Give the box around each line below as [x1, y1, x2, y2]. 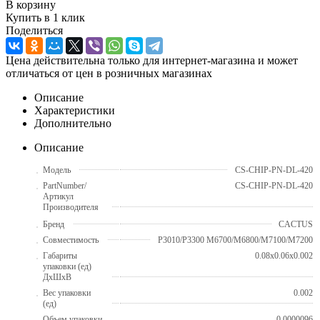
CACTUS [279, 219, 313, 229]
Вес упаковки [43, 287, 91, 298]
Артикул [43, 191, 74, 201]
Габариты [43, 250, 77, 261]
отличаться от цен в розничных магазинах [6, 66, 212, 79]
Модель [43, 164, 71, 175]
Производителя [43, 201, 99, 212]
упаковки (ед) [43, 261, 91, 271]
